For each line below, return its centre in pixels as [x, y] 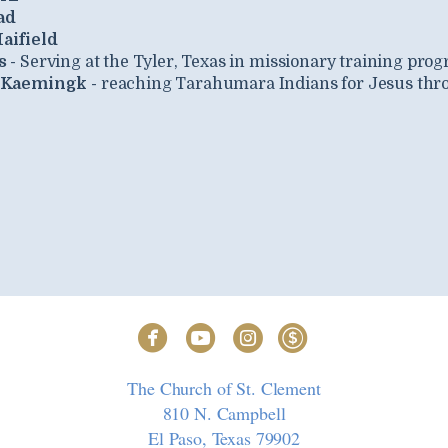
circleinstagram [316, 330]
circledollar [346, 330]
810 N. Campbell [224, 413]
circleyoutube [262, 330]
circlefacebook [219, 330]
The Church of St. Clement [224, 388]
